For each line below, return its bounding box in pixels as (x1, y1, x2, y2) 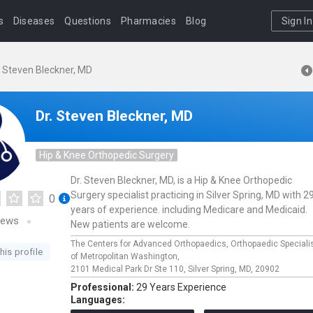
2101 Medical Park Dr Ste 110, (71, 264, 188, 274)
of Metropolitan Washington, (71, 252, 182, 261)
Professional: (71, 282, 136, 293)
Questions (64, 15, 111, 27)
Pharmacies (120, 15, 176, 27)
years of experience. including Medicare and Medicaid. (71, 204, 307, 215)
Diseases (13, 15, 55, 27)
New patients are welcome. (71, 219, 190, 230)
